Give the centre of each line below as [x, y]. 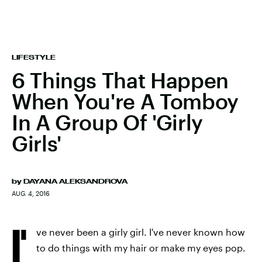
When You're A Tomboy [125, 101]
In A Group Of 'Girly [107, 122]
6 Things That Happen [120, 80]
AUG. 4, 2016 [31, 193]
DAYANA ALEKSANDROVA [75, 181]
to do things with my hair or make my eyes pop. [141, 248]
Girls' [37, 143]
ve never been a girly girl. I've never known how [141, 232]
